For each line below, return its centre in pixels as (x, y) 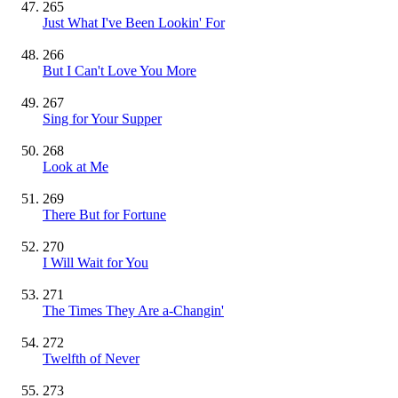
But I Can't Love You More (119, 70)
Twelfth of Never (91, 358)
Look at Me (76, 166)
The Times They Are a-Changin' (133, 310)
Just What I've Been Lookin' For (134, 22)
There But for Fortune (104, 214)
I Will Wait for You (96, 262)
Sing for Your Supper (102, 118)
